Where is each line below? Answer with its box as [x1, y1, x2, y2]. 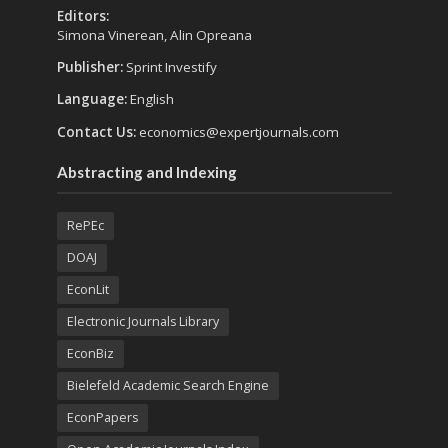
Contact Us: [56, 122, 139, 141]
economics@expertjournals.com [138, 122, 339, 141]
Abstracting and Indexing [56, 162, 237, 181]
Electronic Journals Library [66, 312, 219, 330]
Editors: [56, 6, 109, 25]
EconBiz [66, 344, 114, 362]
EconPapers [66, 408, 138, 426]
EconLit [66, 280, 109, 298]
